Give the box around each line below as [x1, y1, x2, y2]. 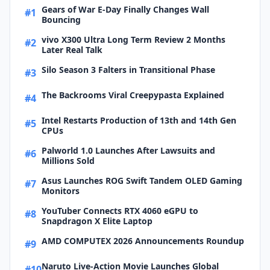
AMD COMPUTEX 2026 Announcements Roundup [42, 235, 244, 246]
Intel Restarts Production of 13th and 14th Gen [42, 115, 236, 126]
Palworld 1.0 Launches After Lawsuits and [42, 145, 215, 156]
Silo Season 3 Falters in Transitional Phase [42, 64, 215, 75]
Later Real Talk [42, 44, 102, 55]
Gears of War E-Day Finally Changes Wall [42, 4, 209, 15]
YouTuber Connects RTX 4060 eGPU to [42, 205, 198, 216]
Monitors [42, 185, 80, 196]
